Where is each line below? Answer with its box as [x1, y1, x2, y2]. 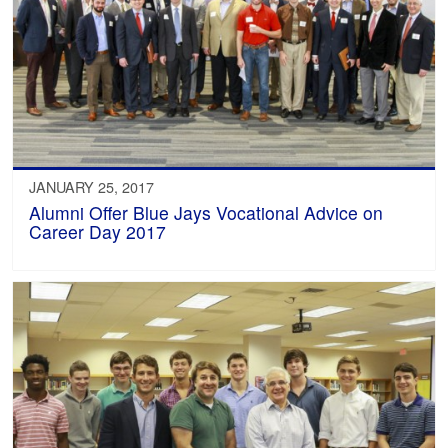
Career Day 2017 [29, 219, 167, 245]
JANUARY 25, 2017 [29, 176, 155, 198]
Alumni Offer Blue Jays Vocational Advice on [29, 200, 384, 226]
